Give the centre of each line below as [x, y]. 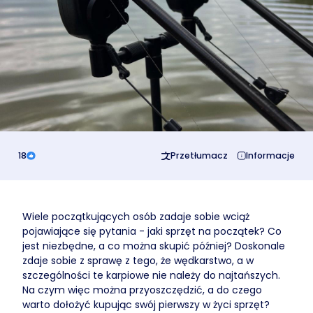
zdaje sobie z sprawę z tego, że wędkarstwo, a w [138, 261]
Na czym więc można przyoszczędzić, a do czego [142, 290]
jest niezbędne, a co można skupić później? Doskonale [154, 246]
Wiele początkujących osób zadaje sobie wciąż [136, 217]
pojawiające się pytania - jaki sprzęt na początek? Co [152, 231]
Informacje [270, 155]
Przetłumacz [199, 155]
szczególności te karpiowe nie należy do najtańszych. [151, 275]
